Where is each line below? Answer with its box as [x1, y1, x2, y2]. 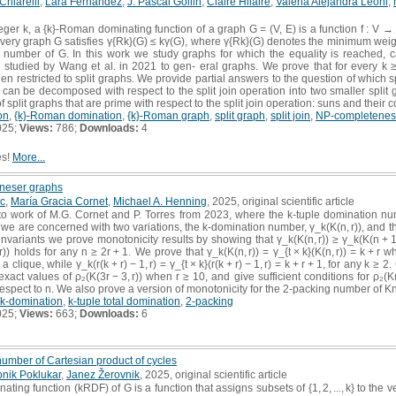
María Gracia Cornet [11, 194, 108, 208]
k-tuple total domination [68, 294, 180, 308]
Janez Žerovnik [66, 368, 140, 381]
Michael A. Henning [113, 194, 207, 208]
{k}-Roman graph [127, 109, 209, 122]
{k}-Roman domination [14, 109, 122, 122]
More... [12, 150, 45, 164]
